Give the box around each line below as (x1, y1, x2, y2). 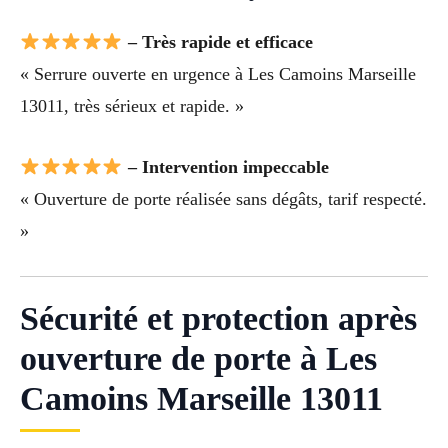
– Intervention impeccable (122, 156, 329, 177)
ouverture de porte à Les (20, 339, 377, 377)
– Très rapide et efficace (122, 32, 313, 53)
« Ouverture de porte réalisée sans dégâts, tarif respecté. (20, 188, 427, 209)
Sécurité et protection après (20, 299, 417, 337)
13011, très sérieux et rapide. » (20, 96, 244, 117)
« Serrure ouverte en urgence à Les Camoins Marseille (20, 64, 416, 85)
